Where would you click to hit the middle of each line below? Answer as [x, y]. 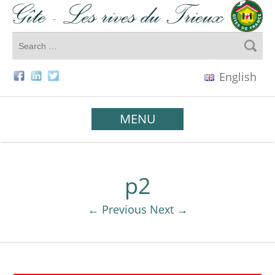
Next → [168, 209]
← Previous [117, 209]
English [236, 77]
